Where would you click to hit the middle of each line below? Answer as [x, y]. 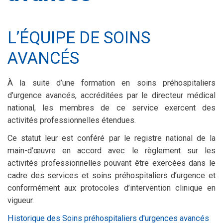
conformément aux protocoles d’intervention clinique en [111, 188]
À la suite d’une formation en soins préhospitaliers [111, 83]
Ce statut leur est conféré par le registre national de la [111, 138]
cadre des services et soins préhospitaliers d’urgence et [111, 175]
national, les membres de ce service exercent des [111, 108]
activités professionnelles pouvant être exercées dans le [111, 163]
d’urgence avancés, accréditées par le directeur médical [111, 95]
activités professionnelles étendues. [72, 120]
